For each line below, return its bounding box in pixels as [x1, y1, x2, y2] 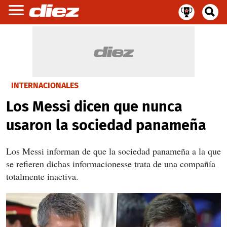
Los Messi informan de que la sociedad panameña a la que [6, 145, 221, 157]
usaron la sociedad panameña [6, 117, 206, 134]
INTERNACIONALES [11, 81, 79, 90]
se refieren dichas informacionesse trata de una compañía [6, 158, 215, 170]
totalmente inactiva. [6, 170, 79, 182]
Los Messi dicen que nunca [6, 98, 182, 116]
